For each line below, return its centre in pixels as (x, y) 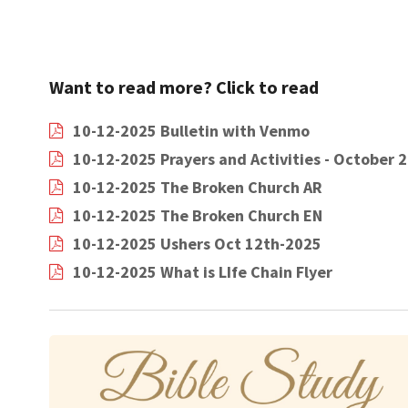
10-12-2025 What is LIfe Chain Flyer (202, 271)
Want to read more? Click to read (184, 87)
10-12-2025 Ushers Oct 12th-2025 (197, 243)
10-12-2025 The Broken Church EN (197, 215)
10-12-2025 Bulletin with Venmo (191, 130)
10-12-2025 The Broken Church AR (197, 187)
